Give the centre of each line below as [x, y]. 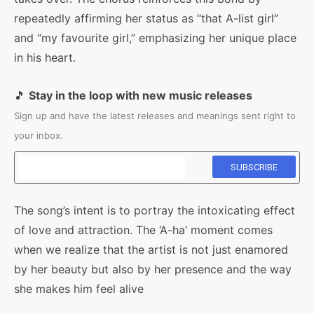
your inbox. [39, 135]
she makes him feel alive [79, 289]
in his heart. [45, 57]
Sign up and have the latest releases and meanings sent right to [155, 116]
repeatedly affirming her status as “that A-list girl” [146, 18]
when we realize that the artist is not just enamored [151, 250]
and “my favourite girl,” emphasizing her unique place [155, 38]
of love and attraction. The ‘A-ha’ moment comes [143, 230]
